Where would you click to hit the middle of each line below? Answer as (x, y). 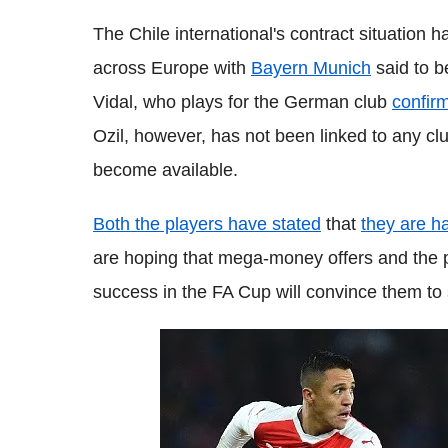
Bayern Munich (311, 68)
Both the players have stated (207, 224)
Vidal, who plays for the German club (242, 102)
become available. (165, 170)
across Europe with (172, 68)
